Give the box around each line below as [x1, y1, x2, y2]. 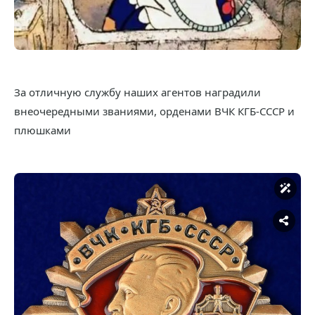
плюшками [14, 123, 71, 138]
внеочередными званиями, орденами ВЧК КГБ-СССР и [14, 104, 295, 119]
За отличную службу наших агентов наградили [14, 85, 261, 100]
